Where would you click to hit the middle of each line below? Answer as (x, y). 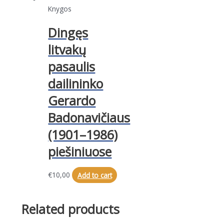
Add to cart (94, 175)
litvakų (67, 49)
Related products (70, 209)
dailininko (76, 83)
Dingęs (68, 32)
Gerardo (72, 100)
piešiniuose (80, 151)
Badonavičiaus (89, 117)
